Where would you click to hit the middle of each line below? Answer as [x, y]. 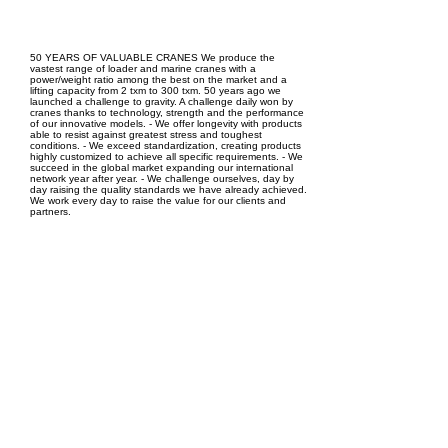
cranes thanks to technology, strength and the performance [167, 112]
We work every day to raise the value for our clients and [158, 200]
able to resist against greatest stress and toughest [146, 134]
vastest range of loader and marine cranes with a [143, 68]
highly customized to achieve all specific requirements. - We [166, 156]
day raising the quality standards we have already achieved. [168, 189]
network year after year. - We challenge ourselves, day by [162, 178]
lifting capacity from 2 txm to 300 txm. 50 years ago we [155, 90]
